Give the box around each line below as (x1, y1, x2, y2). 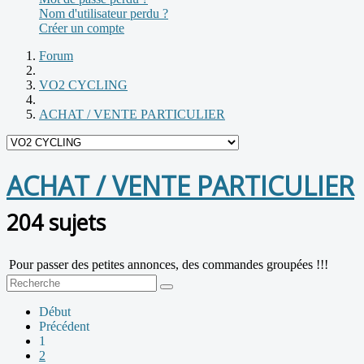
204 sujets (6, 207, 106, 237)
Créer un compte (39, 21, 124, 36)
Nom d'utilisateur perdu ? (39, 6, 168, 21)
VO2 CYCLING (39, 78, 128, 93)
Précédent (39, 319, 89, 334)
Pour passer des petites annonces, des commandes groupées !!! (9, 258, 328, 272)
